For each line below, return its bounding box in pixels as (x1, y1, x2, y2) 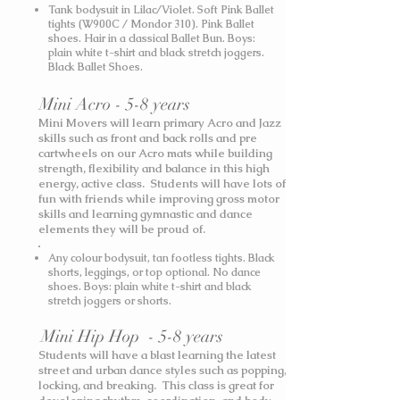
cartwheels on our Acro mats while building (38, 146, 272, 161)
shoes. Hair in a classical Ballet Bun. (48, 31, 228, 46)
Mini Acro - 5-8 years (38, 94, 190, 115)
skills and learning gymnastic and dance (38, 206, 253, 221)
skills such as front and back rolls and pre (38, 130, 257, 146)
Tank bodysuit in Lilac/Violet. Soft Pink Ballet (48, 3, 274, 17)
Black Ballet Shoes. (48, 60, 146, 74)
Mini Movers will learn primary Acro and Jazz (38, 115, 281, 130)
